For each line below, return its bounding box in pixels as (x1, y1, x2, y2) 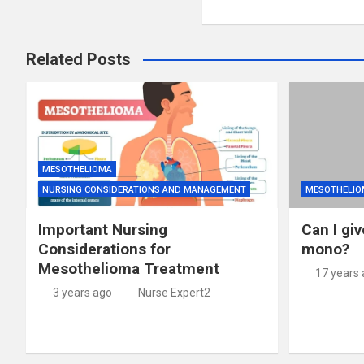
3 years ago (52, 285, 112, 299)
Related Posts (26, 50, 131, 69)
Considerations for (38, 239, 171, 258)
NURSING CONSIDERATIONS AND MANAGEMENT (42, 184, 246, 195)
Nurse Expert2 (138, 285, 210, 299)
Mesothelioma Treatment (38, 258, 219, 278)
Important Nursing (38, 219, 167, 239)
